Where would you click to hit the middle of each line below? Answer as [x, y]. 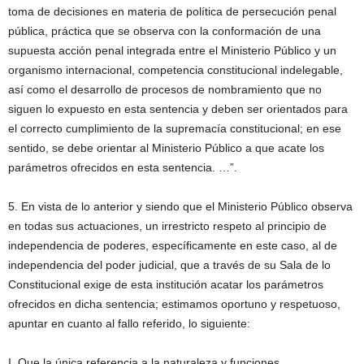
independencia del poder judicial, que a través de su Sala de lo [169, 264]
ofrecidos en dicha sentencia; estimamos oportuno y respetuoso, [174, 303]
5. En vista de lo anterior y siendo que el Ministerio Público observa [180, 206]
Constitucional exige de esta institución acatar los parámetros [166, 284]
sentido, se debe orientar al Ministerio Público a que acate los [166, 147]
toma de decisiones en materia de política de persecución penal [172, 11]
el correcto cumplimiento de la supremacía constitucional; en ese [175, 128]
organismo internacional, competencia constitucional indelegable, [175, 69]
